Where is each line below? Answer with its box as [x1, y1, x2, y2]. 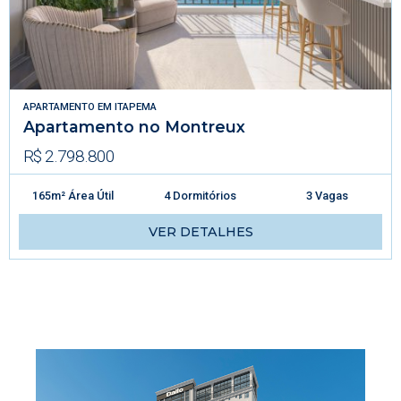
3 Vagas [306, 188, 349, 202]
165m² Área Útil [32, 188, 115, 202]
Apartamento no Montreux [23, 116, 245, 136]
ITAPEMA [115, 100, 157, 113]
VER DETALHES [148, 223, 253, 240]
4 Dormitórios [164, 188, 237, 202]
